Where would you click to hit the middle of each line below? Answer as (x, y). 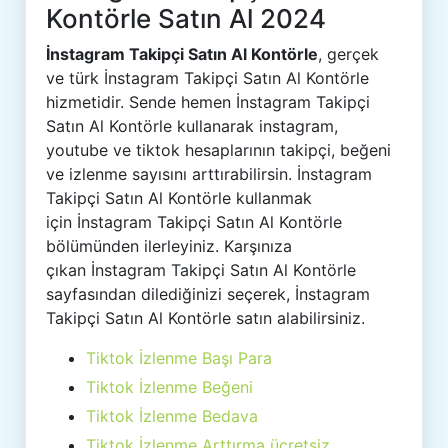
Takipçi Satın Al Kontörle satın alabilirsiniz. (206, 318)
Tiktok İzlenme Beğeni (170, 387)
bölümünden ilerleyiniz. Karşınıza (169, 246)
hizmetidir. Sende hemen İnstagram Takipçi (208, 102)
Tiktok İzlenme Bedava (172, 416)
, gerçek (349, 54)
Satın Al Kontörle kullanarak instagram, (192, 126)
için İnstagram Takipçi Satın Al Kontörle (194, 222)
